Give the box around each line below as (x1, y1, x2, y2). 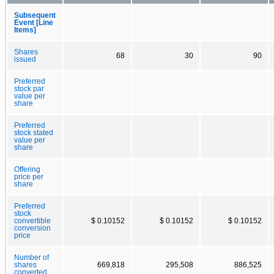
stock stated (14, 128, 53, 136)
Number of (14, 253, 49, 261)
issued (14, 55, 36, 63)
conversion (14, 224, 51, 232)
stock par (14, 84, 44, 92)
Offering (14, 165, 40, 173)
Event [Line (14, 18, 53, 26)
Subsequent (14, 11, 56, 19)
